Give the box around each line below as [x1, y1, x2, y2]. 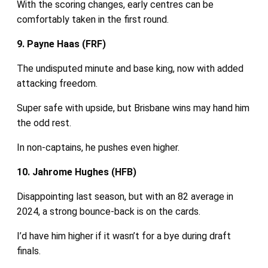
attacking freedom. [16, 77, 98, 89]
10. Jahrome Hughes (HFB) [16, 166, 136, 178]
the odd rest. [16, 117, 71, 129]
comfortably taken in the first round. [16, 13, 169, 25]
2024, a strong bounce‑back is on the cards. [16, 205, 200, 217]
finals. [16, 245, 41, 257]
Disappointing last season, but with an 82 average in [16, 190, 233, 202]
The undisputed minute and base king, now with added [16, 62, 243, 74]
